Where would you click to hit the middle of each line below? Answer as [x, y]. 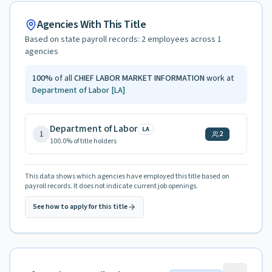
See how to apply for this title [80, 207]
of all [63, 78]
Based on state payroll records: [83, 39]
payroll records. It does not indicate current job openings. [111, 186]
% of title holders [91, 141]
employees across [182, 39]
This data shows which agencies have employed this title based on [127, 176]
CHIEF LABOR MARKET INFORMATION [139, 78]
